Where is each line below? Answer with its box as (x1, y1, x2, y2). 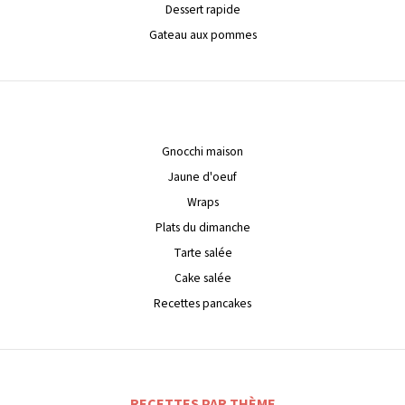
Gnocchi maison (162, 142, 243, 160)
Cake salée (174, 268, 231, 287)
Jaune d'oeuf (168, 167, 237, 185)
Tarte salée (173, 243, 232, 261)
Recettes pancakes (154, 294, 251, 312)
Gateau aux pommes (148, 26, 257, 44)
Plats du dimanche (155, 218, 250, 236)
